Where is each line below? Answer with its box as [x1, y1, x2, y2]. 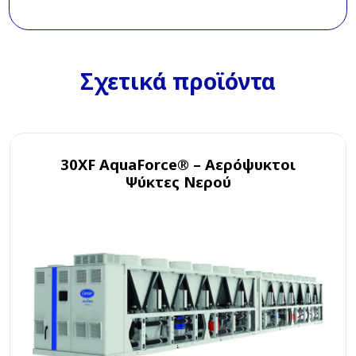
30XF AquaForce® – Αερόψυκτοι [60, 153, 296, 174]
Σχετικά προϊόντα [80, 65, 276, 96]
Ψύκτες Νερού [125, 171, 231, 192]
